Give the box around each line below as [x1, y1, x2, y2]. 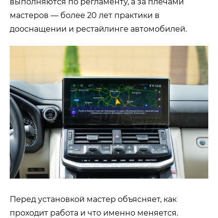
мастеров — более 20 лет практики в [10, 11, 160, 20]
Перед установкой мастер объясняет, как [10, 194, 177, 204]
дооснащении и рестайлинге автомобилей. [10, 24, 187, 34]
